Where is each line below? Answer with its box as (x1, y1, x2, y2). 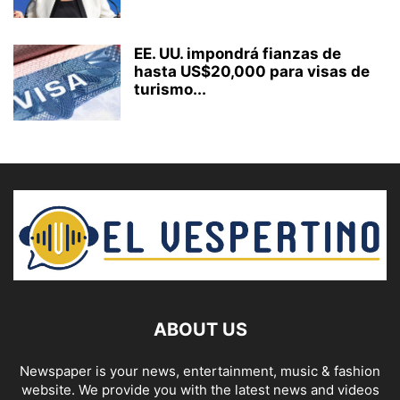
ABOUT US (153, 318, 247, 340)
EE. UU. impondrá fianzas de (134, 44, 341, 62)
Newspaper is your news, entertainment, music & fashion (20, 362, 380, 379)
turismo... (134, 79, 206, 98)
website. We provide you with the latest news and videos (21, 380, 379, 398)
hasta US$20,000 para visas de (134, 62, 370, 80)
